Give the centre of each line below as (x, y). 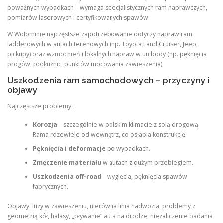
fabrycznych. (50, 187)
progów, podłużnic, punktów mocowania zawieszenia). (86, 64)
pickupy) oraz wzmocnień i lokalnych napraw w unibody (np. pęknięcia (107, 54)
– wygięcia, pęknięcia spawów (144, 177)
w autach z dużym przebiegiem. (147, 163)
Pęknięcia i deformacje (69, 149)
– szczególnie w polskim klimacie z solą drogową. (128, 125)
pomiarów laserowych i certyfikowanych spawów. (79, 17)
